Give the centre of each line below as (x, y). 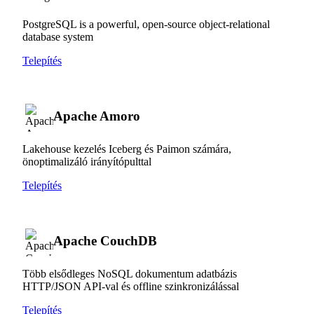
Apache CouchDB (105, 240)
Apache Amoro (97, 116)
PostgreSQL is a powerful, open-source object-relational (146, 24)
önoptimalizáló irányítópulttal (87, 161)
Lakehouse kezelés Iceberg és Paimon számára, (127, 149)
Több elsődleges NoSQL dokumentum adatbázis (130, 273)
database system (58, 36)
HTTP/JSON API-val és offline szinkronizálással (131, 286)
